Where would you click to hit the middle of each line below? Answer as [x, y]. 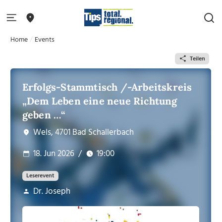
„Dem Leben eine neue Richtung [100, 101]
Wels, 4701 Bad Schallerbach [83, 133]
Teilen [197, 59]
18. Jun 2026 [54, 154]
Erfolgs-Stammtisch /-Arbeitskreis [107, 87]
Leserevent [40, 176]
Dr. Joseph [52, 192]
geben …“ [44, 115]
